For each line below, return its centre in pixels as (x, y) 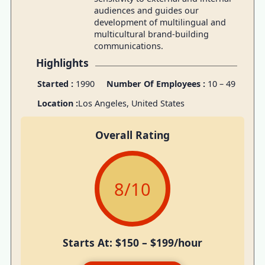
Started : (55, 84)
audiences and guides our (146, 10)
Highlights (62, 63)
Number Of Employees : (157, 84)
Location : (57, 104)
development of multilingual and (160, 22)
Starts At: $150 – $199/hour (132, 243)
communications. (128, 46)
